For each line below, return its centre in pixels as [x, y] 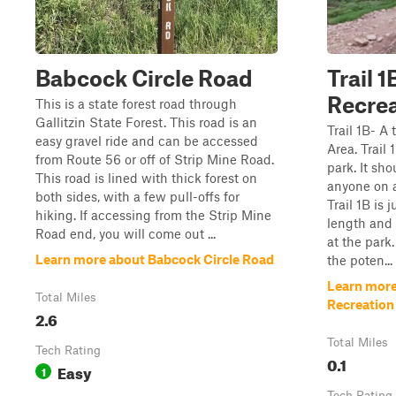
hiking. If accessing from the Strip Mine [153, 215]
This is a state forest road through [136, 103]
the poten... [360, 260]
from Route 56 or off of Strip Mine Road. [155, 159]
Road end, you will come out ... [126, 233]
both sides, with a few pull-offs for [137, 196]
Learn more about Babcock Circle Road [155, 259]
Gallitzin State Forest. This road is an [146, 122]
